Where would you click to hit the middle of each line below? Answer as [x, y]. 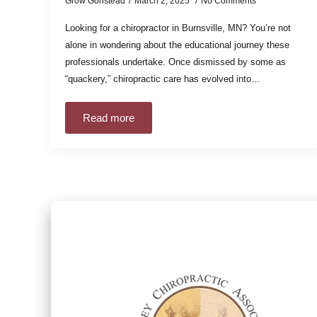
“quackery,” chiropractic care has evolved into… [163, 79]
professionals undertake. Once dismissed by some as [176, 62]
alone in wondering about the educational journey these [178, 45]
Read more [109, 117]
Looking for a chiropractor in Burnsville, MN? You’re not [178, 28]
